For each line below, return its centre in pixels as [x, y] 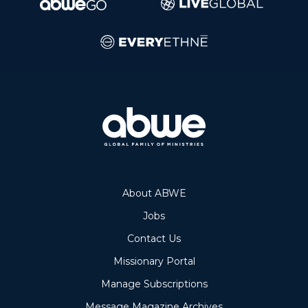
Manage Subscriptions [154, 284]
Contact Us [175, 239]
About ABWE [154, 194]
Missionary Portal [154, 262]
